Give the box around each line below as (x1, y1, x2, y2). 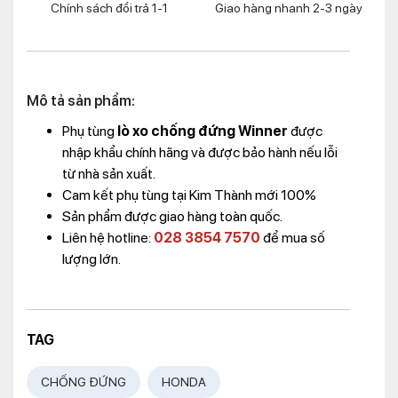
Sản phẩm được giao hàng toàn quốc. (62, 208, 283, 225)
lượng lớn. (62, 251, 121, 267)
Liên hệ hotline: (62, 229, 154, 246)
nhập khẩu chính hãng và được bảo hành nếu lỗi (62, 144, 338, 161)
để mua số (260, 229, 325, 246)
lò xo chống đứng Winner (117, 123, 288, 139)
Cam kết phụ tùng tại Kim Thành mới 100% (62, 187, 316, 203)
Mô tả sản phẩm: (27, 92, 135, 109)
